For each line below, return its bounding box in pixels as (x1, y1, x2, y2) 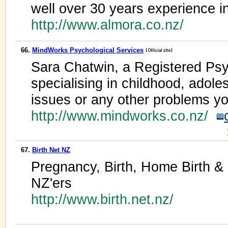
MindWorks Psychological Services (32, 46, 144, 54)
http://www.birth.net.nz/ (31, 191, 178, 207)
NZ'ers (31, 175, 72, 191)
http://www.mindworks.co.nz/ (31, 108, 216, 124)
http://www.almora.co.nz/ (31, 17, 188, 33)
